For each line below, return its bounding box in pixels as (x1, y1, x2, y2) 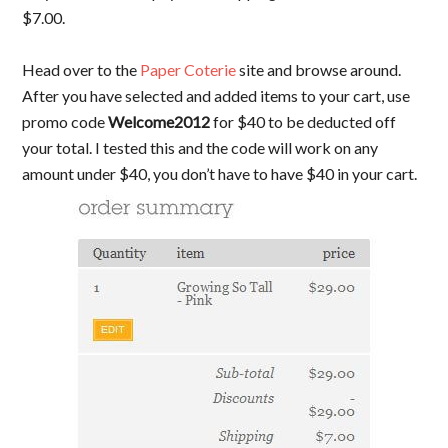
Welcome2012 (108, 112, 214, 131)
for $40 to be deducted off (213, 112, 397, 131)
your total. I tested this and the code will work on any (22, 138, 379, 157)
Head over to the (22, 60, 141, 79)
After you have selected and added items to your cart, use (22, 86, 411, 105)
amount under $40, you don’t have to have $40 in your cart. (22, 164, 418, 183)
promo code (22, 112, 109, 131)
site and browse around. (236, 60, 402, 79)
